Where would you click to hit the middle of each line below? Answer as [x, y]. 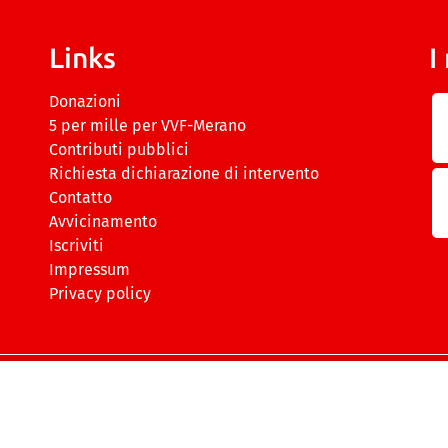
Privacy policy [100, 294]
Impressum [89, 270]
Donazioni [85, 102]
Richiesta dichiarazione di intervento [184, 174]
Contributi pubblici [119, 150]
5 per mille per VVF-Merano [147, 126]
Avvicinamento [103, 222]
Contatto [80, 198]
